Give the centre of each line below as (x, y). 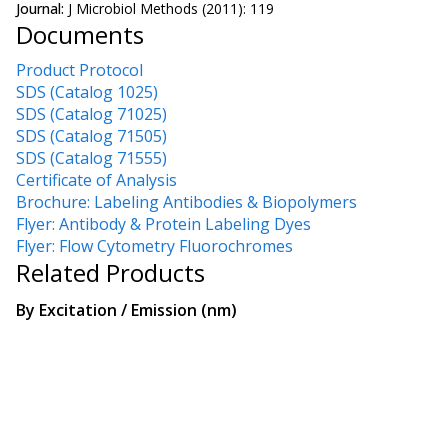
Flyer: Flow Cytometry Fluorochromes (154, 246)
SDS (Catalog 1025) (87, 92)
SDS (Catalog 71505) (91, 136)
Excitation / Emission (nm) (138, 309)
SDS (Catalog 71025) (91, 114)
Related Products (110, 273)
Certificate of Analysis (96, 180)
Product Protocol (79, 70)
